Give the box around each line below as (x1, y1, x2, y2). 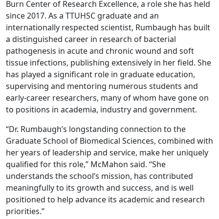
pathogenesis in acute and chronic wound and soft (6, 45, 194, 56)
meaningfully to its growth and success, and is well (6, 182, 194, 193)
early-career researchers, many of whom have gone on (6, 92, 209, 103)
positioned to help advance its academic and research (6, 194, 205, 205)
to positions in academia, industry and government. (6, 104, 197, 115)
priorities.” (6, 205, 44, 217)
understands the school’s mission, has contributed (6, 170, 193, 181)
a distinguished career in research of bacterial (6, 33, 176, 44)
